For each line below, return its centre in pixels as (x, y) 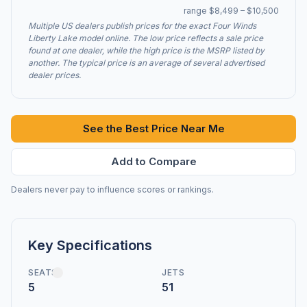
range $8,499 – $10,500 (231, 11)
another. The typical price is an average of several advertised (146, 63)
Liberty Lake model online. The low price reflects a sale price (146, 38)
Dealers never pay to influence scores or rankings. (112, 189)
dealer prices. (54, 75)
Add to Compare (153, 161)
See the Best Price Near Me (153, 128)
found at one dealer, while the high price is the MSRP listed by (146, 50)
